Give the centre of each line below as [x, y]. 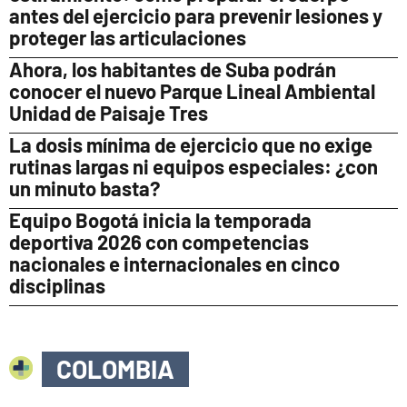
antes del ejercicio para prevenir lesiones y [196, 15]
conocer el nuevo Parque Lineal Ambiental [192, 90]
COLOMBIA [115, 369]
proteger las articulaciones [128, 37]
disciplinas [57, 285]
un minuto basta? [84, 188]
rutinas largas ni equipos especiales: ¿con [194, 166]
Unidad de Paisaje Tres [109, 112]
